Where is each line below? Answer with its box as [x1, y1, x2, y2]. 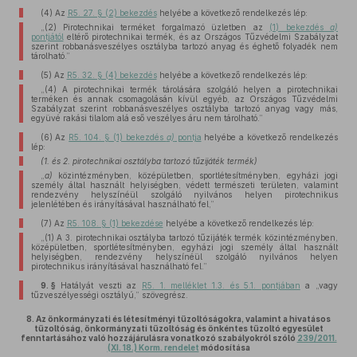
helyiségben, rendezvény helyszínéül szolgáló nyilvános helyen [30, 252, 338, 261]
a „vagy [300, 280, 338, 290]
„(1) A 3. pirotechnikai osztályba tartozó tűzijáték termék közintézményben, [40, 233, 338, 242]
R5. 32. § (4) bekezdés [66, 70, 157, 80]
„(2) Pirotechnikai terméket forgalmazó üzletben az [40, 22, 270, 32]
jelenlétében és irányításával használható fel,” [30, 199, 214, 209]
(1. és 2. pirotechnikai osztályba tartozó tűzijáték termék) [40, 156, 257, 166]
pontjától [30, 32, 64, 41]
